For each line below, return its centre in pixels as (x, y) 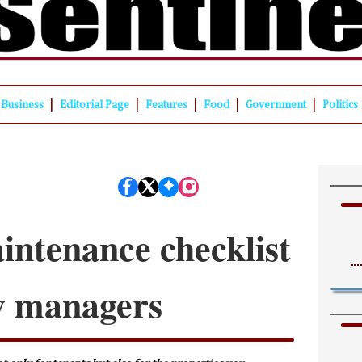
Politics (340, 105)
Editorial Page (94, 105)
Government (276, 105)
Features (166, 105)
